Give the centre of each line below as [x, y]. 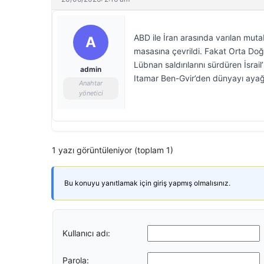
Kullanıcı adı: [86, 233]
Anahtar [91, 83]
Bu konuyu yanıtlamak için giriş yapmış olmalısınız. [147, 183]
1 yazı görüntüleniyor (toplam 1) [113, 150]
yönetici [91, 93]
